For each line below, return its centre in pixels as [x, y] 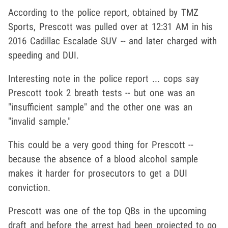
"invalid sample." [39, 121]
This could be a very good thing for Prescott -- [101, 145]
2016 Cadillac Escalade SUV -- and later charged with [112, 41]
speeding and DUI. [44, 55]
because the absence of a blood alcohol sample [103, 159]
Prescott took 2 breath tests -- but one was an [102, 93]
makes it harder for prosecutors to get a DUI [98, 173]
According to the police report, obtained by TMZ [103, 12]
